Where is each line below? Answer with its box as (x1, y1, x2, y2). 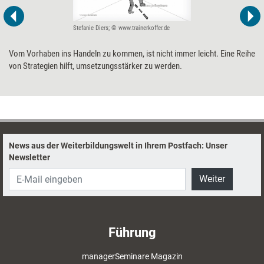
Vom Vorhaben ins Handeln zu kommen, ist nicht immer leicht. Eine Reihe (9, 48, 255, 59)
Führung (108, 225, 156, 240)
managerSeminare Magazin (81, 252, 183, 262)
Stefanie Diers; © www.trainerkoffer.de (73, 24, 170, 32)
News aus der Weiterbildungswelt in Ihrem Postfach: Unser (9, 141, 227, 151)
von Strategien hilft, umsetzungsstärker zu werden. (9, 60, 182, 71)
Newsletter (9, 153, 50, 163)
